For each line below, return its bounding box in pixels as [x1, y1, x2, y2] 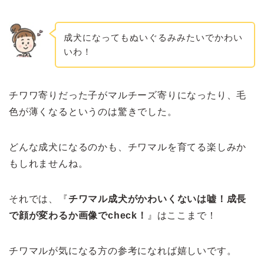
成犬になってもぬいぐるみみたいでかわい [63, 32, 243, 43]
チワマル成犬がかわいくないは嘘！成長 [68, 193, 247, 204]
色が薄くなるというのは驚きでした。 [9, 106, 177, 117]
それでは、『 [9, 193, 68, 204]
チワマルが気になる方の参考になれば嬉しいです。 [9, 245, 237, 256]
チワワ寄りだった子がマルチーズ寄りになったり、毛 [9, 90, 247, 100]
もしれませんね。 [9, 158, 88, 169]
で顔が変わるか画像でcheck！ [9, 210, 147, 220]
